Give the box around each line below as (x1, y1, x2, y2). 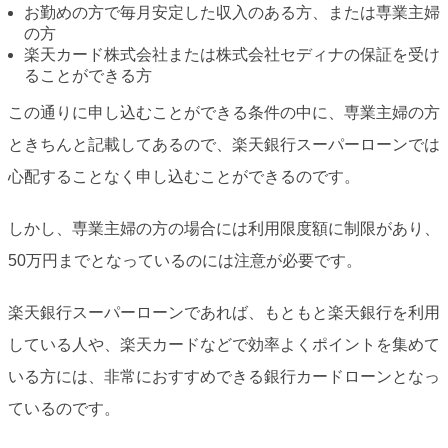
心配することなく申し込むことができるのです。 (8, 168, 360, 186)
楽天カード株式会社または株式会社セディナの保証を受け (24, 46, 440, 64)
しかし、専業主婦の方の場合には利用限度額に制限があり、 (8, 220, 440, 238)
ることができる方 (24, 67, 152, 85)
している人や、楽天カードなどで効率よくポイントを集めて (8, 336, 440, 354)
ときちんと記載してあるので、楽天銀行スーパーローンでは (8, 136, 440, 154)
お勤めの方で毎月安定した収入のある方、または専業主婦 (24, 4, 440, 22)
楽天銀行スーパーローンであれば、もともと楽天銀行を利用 (8, 304, 440, 322)
